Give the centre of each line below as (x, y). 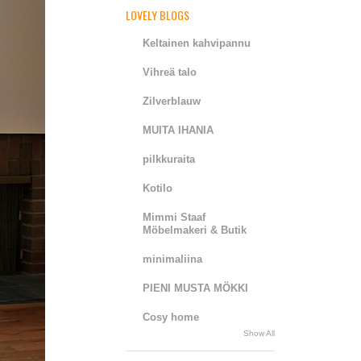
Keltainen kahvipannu (197, 43)
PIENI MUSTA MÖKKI (195, 288)
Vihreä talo (170, 72)
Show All (259, 333)
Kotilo (158, 188)
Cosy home (171, 317)
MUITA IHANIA (178, 130)
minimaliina (172, 259)
